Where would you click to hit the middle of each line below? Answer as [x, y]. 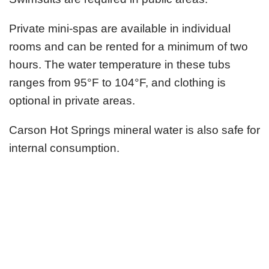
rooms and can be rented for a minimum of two [128, 46]
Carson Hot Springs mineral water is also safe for [134, 130]
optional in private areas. [72, 100]
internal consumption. [64, 148]
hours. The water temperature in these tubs [120, 64]
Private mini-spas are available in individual [120, 28]
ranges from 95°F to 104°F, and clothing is [117, 82]
